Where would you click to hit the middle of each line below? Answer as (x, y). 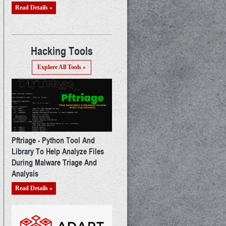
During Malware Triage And (54, 162)
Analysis (25, 173)
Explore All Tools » (62, 67)
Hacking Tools (62, 50)
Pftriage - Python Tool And (53, 140)
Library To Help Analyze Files (58, 151)
